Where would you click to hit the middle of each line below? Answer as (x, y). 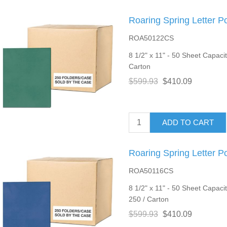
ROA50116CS (151, 171)
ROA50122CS (151, 38)
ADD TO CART (188, 123)
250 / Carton (148, 199)
